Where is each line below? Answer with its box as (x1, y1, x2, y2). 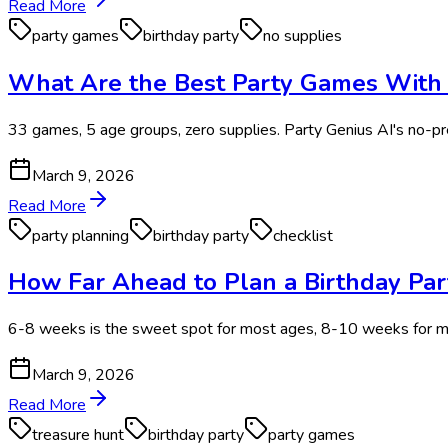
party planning (32, 224, 129, 247)
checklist (273, 224, 333, 247)
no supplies (263, 24, 342, 47)
